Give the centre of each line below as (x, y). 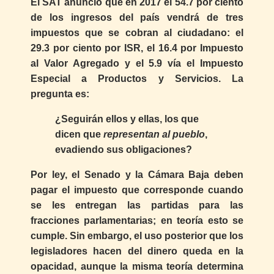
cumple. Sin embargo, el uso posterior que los (137, 236)
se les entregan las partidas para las (137, 206)
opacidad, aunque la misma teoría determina (137, 267)
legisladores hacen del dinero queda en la (137, 251)
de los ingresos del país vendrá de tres (137, 18)
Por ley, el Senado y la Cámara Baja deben (137, 175)
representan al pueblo (154, 135)
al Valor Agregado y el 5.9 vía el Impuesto (137, 64)
